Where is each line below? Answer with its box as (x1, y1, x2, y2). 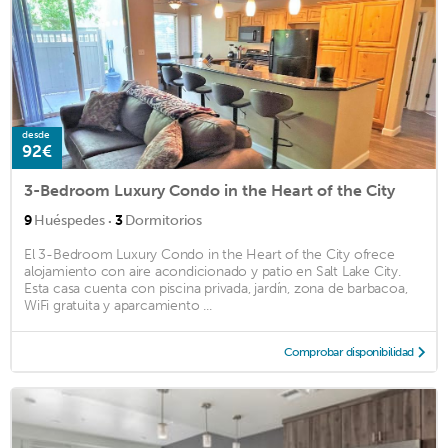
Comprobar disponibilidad (283, 344, 414, 359)
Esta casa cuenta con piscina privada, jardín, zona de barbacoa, (24, 279, 408, 297)
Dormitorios (125, 211, 202, 229)
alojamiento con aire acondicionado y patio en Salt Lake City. (24, 262, 401, 280)
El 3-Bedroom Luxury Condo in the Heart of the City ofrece (24, 245, 395, 263)
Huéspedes (34, 211, 105, 229)
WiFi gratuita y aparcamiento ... (24, 296, 212, 314)
